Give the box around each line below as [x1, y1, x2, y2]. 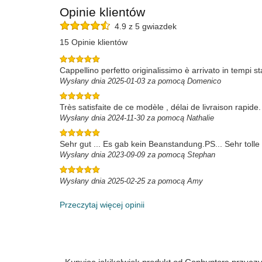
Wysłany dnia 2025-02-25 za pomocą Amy [60, 177, 203, 185]
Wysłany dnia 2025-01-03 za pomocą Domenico [60, 77, 221, 85]
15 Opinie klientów [60, 37, 127, 47]
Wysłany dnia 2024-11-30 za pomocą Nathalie [60, 113, 214, 122]
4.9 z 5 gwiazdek [110, 22, 177, 32]
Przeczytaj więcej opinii [60, 200, 144, 209]
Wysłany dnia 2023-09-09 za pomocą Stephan [60, 150, 215, 159]
